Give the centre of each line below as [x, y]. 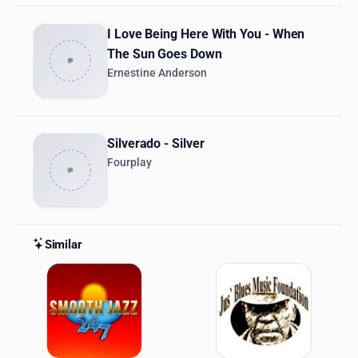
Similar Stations [90, 272]
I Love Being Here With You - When [206, 34]
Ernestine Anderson [157, 74]
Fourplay [129, 163]
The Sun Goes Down [165, 54]
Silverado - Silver [156, 144]
